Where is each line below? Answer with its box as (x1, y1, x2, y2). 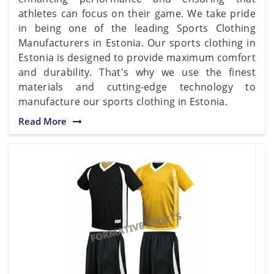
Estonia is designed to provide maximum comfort (18, 50, 256, 64)
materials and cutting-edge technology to (18, 80, 256, 94)
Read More (18, 114, 67, 127)
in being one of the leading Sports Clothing (18, 21, 256, 35)
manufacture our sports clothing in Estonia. (18, 94, 228, 108)
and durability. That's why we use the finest (18, 65, 256, 79)
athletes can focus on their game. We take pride (18, 6, 256, 20)
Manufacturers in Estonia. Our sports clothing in (18, 35, 256, 50)
